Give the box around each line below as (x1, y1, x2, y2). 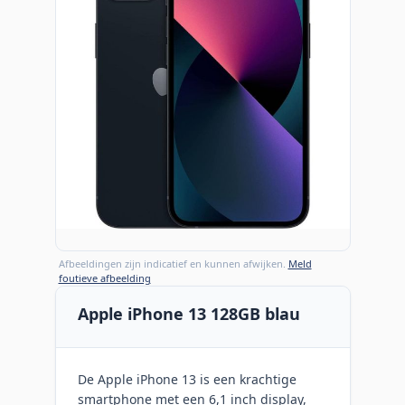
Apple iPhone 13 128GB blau (77, 302, 300, 325)
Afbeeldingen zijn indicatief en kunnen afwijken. (58, 256, 288, 270)
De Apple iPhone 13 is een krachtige (77, 370, 297, 388)
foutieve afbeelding (58, 270, 151, 285)
